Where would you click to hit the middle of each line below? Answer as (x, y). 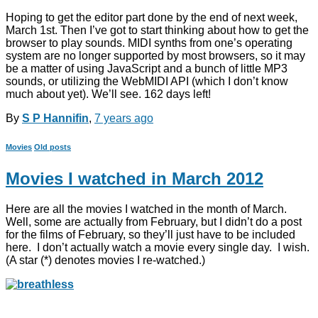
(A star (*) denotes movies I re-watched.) (105, 261)
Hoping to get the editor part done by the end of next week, (152, 18)
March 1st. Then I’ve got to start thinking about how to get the (157, 31)
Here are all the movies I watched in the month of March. (148, 209)
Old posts (53, 147)
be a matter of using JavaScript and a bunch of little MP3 (147, 69)
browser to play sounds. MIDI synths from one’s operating (149, 43)
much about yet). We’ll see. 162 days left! (108, 94)
